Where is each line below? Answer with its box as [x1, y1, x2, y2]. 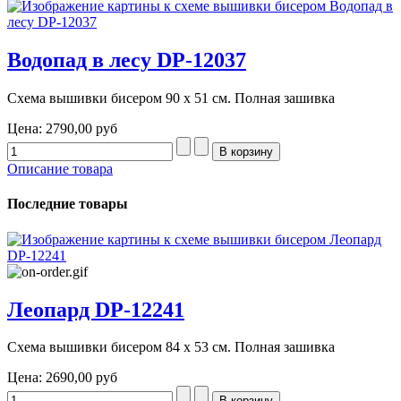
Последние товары [7, 196, 128, 212]
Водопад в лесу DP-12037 [7, 48, 246, 73]
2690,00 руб [46, 370, 117, 386]
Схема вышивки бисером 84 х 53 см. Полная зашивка [7, 339, 335, 355]
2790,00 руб [46, 121, 117, 137]
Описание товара [7, 161, 113, 177]
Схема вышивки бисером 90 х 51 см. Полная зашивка [7, 90, 335, 107]
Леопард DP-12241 [7, 297, 184, 321]
